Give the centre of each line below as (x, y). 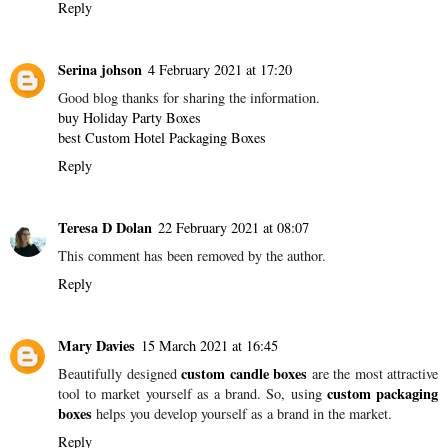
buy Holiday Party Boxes (129, 118)
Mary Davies (96, 346)
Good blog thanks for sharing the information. (189, 98)
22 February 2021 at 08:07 (233, 228)
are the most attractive (372, 374)
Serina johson (100, 70)
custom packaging (382, 394)
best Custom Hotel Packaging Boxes (162, 138)
